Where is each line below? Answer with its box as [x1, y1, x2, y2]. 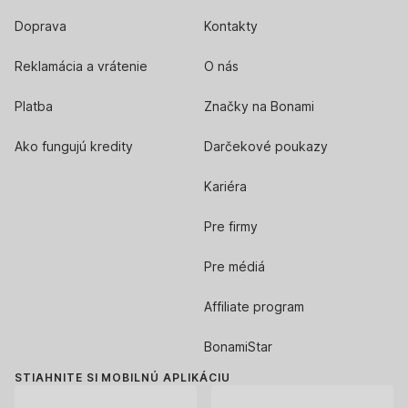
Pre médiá [204, 258, 265, 274]
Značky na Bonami [204, 97, 314, 114]
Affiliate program [204, 298, 304, 314]
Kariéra [204, 178, 247, 194]
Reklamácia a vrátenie [15, 57, 148, 74]
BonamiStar [204, 338, 272, 354]
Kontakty [204, 17, 258, 34]
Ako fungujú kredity [15, 138, 133, 154]
